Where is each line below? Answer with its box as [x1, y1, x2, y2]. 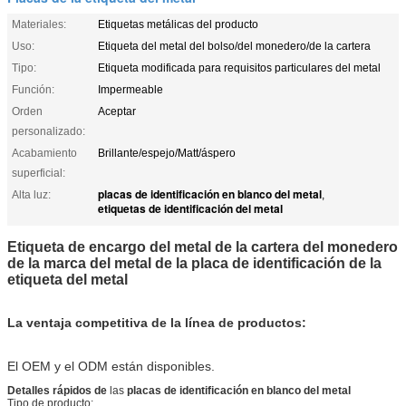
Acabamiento [12, 146, 77, 159]
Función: [12, 82, 54, 96]
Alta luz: [12, 188, 51, 201]
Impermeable [98, 82, 163, 96]
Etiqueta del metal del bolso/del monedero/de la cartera [98, 39, 371, 53]
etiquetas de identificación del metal [98, 199, 283, 217]
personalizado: [12, 124, 85, 138]
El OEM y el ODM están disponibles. [7, 358, 215, 373]
